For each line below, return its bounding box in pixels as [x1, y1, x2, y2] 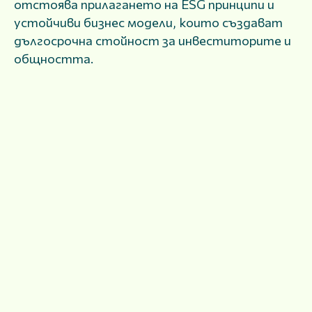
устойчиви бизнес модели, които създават [14, 14, 283, 31]
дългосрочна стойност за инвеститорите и [14, 32, 291, 49]
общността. [14, 50, 93, 67]
